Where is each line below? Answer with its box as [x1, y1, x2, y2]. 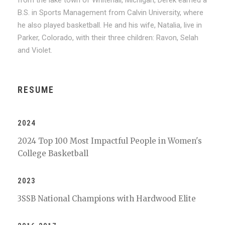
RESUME [18, 84, 54, 95]
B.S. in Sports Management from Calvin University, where [18, 8, 203, 17]
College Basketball [18, 149, 88, 158]
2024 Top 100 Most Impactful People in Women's [18, 136, 202, 146]
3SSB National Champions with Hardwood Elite [18, 194, 196, 203]
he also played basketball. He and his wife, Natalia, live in [18, 21, 202, 30]
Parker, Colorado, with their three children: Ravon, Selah [18, 33, 198, 42]
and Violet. [18, 46, 52, 55]
